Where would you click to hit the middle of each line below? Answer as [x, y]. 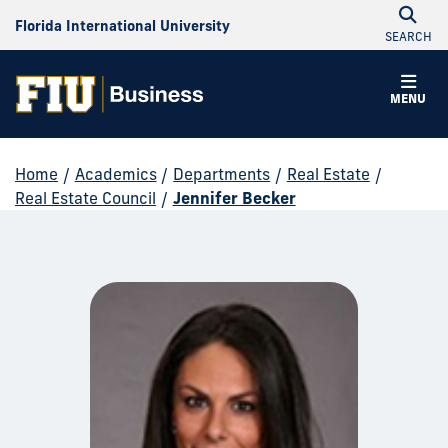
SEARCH [408, 36]
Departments [222, 174]
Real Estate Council [85, 198]
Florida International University [122, 26]
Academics [115, 174]
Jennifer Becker [234, 198]
